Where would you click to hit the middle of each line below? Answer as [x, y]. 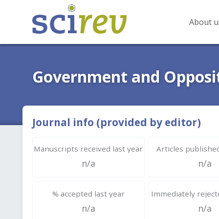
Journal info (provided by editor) [116, 122]
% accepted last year [88, 193]
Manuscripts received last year [88, 148]
